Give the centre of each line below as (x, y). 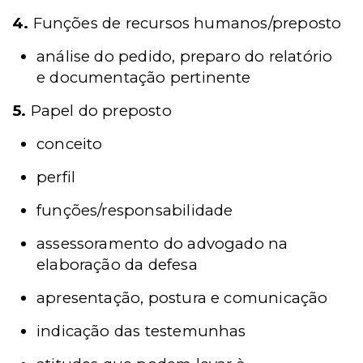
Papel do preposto (99, 111)
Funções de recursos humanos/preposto (185, 23)
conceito (70, 144)
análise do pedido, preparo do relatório (185, 56)
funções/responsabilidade (135, 210)
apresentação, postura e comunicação (182, 298)
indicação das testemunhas (141, 331)
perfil (56, 177)
